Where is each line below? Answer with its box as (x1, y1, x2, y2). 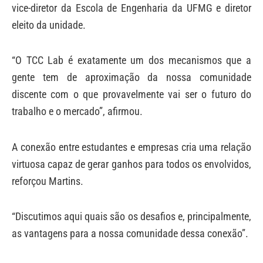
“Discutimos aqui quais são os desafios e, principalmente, (12, 210, 251, 223)
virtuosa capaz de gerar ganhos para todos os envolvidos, (12, 157, 251, 170)
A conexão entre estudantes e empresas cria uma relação (12, 140, 251, 153)
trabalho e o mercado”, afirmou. (12, 105, 143, 118)
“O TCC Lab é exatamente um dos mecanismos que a (12, 54, 251, 67)
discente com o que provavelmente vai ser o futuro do (12, 88, 251, 101)
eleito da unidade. (12, 18, 86, 31)
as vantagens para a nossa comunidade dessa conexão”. (12, 227, 248, 240)
